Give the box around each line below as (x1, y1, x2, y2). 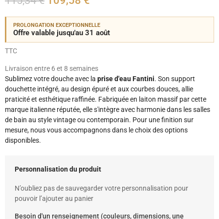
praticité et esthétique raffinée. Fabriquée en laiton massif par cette (5, 95, 206, 104)
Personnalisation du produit (15, 165, 101, 174)
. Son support (154, 75, 195, 83)
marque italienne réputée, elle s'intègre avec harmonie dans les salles (5, 106, 210, 114)
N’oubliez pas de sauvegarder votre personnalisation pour (15, 184, 188, 193)
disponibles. (5, 136, 41, 145)
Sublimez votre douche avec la (5, 75, 97, 83)
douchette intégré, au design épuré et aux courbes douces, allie (5, 85, 193, 93)
